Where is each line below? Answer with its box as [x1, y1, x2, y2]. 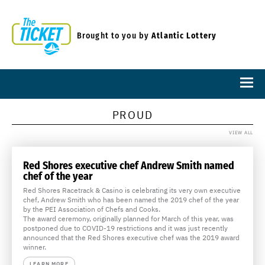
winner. [23, 243, 46, 251]
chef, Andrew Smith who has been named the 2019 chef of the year [23, 195, 239, 204]
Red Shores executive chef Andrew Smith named [23, 159, 234, 172]
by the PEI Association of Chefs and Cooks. [23, 205, 160, 214]
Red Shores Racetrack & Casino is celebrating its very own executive [23, 186, 241, 195]
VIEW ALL [229, 130, 253, 135]
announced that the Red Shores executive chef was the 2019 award [23, 233, 240, 242]
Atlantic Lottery [151, 31, 217, 41]
